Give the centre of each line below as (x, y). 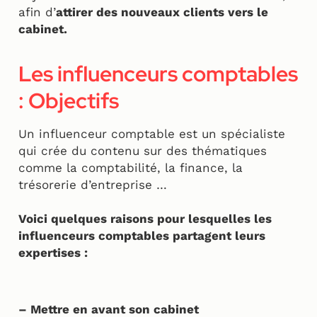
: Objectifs (69, 101)
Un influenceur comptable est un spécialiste (152, 134)
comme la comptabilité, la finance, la (131, 168)
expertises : (55, 253)
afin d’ (37, 12)
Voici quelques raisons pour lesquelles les (145, 219)
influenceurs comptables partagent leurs (142, 236)
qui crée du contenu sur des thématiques (143, 151)
